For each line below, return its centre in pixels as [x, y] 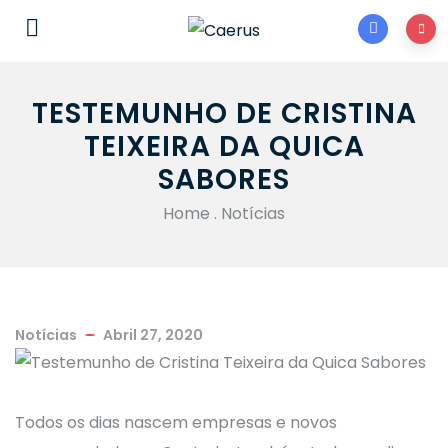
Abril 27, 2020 [153, 335]
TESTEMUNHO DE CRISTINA [224, 113]
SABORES [224, 179]
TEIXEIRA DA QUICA [224, 146]
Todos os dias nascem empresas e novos [176, 422]
